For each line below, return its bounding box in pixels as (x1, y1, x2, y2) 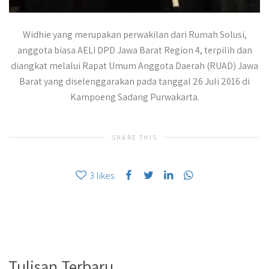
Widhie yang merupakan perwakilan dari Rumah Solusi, (22, 28, 247, 41)
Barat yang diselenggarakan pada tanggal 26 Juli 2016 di (19, 74, 250, 88)
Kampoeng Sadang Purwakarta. (70, 90, 199, 103)
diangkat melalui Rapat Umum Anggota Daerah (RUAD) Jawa (11, 59, 258, 72)
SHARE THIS (112, 133, 157, 142)
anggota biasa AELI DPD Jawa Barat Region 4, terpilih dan (17, 43, 252, 56)
